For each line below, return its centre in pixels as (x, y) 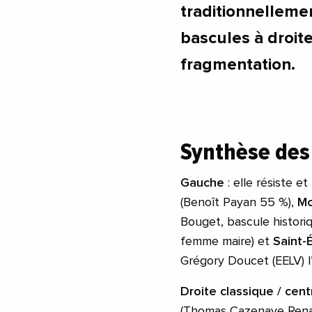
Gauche (202, 184)
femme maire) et (227, 242)
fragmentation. (238, 65)
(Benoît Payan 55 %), (239, 203)
